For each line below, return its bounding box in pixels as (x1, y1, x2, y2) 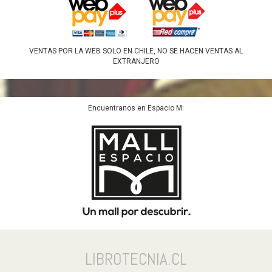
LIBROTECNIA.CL (85, 249, 187, 270)
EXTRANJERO (112, 57, 160, 66)
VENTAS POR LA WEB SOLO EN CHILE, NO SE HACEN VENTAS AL (29, 47, 243, 55)
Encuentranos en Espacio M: (88, 104, 184, 112)
